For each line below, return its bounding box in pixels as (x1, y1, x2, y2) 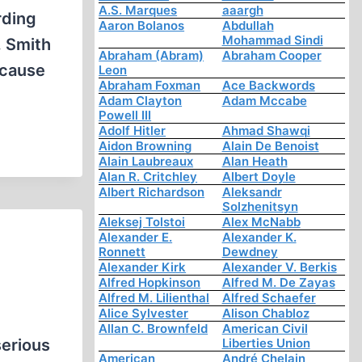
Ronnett (99, 244, 146, 260)
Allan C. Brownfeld (99, 321, 208, 337)
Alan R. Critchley (99, 169, 198, 185)
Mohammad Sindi (221, 32, 323, 48)
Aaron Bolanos (99, 18, 185, 34)
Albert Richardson (99, 184, 205, 200)
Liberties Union (221, 335, 310, 351)
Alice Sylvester (99, 305, 189, 322)
